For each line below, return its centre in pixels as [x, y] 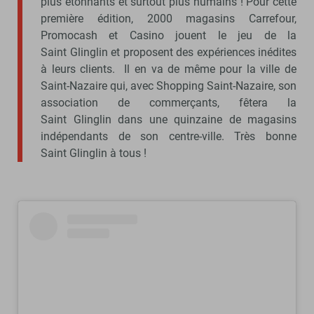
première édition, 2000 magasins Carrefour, [169, 18]
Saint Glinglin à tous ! [94, 153]
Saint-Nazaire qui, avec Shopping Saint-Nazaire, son [169, 86]
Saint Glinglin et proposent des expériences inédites [169, 52]
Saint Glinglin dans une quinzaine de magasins [169, 119]
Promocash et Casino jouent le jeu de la [169, 35]
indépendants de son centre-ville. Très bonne [169, 136]
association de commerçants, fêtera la [169, 102]
